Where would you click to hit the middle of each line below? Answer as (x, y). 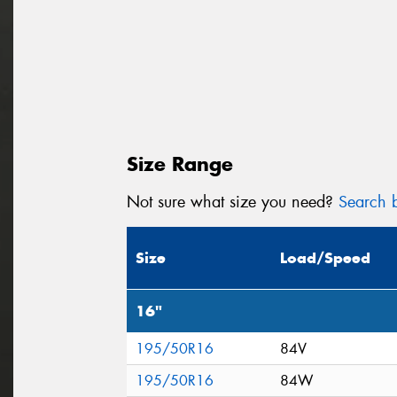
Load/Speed (325, 258)
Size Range (180, 163)
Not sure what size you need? (233, 202)
